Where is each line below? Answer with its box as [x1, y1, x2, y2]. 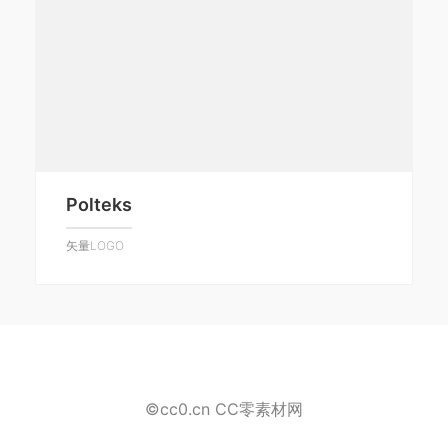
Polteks [66, 193, 132, 215]
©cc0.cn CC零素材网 [145, 398, 303, 419]
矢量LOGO [66, 237, 124, 253]
